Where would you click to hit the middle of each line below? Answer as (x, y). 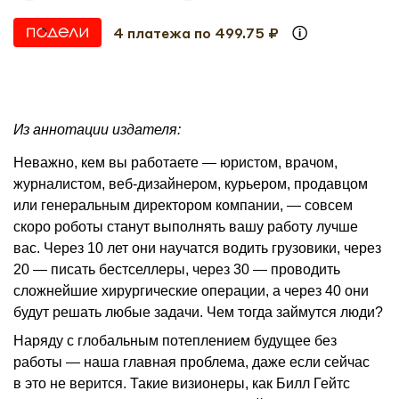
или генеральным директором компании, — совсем (183, 205)
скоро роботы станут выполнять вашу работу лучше (186, 226)
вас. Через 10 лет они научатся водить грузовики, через (197, 248)
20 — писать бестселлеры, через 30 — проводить (177, 269)
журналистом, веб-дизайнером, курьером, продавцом (191, 183)
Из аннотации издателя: (97, 130)
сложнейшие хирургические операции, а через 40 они (191, 290)
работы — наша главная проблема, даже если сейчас (191, 362)
